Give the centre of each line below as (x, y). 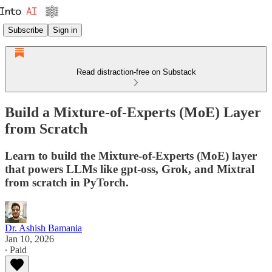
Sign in (65, 30)
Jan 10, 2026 (29, 239)
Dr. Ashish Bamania (43, 228)
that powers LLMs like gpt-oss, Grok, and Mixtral (130, 169)
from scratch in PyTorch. (67, 182)
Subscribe (25, 30)
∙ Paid (16, 250)
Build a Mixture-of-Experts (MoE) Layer (133, 112)
